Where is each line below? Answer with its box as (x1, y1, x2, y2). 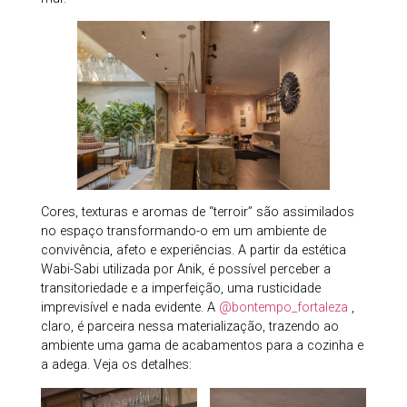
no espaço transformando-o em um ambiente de (40, 223, 326, 240)
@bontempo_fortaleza (218, 300, 348, 316)
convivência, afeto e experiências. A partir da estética (40, 243, 346, 259)
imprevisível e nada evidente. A (40, 300, 219, 316)
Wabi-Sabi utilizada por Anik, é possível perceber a (40, 262, 331, 278)
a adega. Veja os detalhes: (40, 357, 192, 373)
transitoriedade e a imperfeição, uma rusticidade (40, 281, 321, 297)
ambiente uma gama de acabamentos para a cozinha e (40, 338, 363, 354)
